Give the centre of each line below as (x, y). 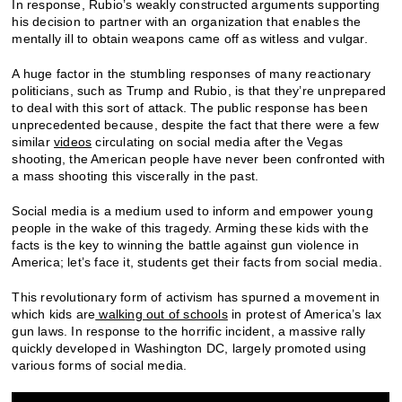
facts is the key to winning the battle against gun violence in (185, 245)
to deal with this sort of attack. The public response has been (190, 107)
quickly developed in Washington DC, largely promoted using (189, 348)
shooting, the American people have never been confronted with (199, 158)
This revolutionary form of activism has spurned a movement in (196, 297)
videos (73, 141)
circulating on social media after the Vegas (218, 141)
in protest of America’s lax (305, 314)
